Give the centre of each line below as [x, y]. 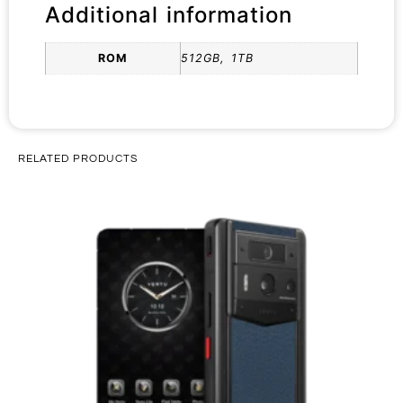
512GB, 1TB [217, 58]
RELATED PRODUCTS [78, 159]
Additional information [169, 15]
